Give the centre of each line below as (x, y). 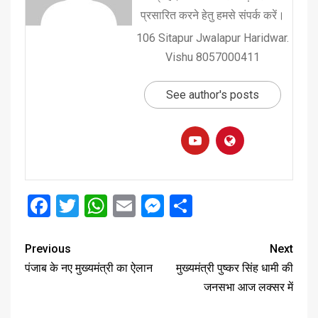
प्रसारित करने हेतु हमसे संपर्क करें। (212, 15)
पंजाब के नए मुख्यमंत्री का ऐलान (89, 268)
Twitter (114, 205)
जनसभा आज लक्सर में (248, 287)
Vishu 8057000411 (212, 57)
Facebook (98, 205)
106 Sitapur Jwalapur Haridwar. (212, 38)
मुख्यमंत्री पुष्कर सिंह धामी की (235, 268)
